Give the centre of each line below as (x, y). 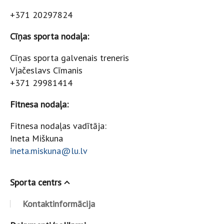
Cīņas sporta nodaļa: (49, 36)
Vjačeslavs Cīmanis (46, 70)
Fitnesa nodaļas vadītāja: (58, 126)
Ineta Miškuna (36, 138)
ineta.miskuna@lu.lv (48, 151)
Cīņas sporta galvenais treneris (69, 58)
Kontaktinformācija (59, 204)
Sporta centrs (36, 182)
